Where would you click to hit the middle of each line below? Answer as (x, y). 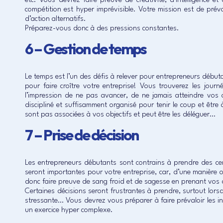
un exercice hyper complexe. (69, 210)
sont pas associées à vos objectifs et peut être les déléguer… (120, 115)
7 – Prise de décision (82, 135)
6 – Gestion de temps (85, 49)
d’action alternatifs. (56, 19)
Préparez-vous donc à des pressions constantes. (102, 29)
